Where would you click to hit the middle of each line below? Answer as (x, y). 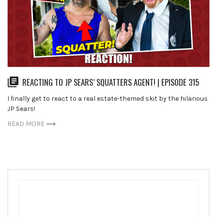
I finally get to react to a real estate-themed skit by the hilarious (108, 99)
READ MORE (26, 124)
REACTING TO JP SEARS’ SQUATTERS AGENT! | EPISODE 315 (111, 82)
